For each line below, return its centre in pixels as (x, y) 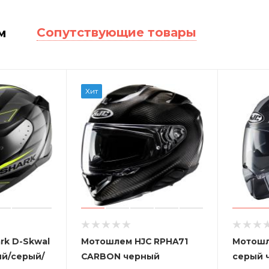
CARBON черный (120, 256)
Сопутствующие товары (116, 32)
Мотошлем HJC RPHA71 (134, 241)
